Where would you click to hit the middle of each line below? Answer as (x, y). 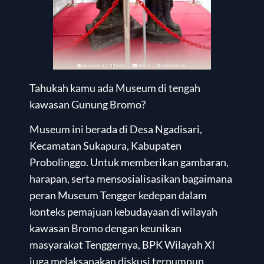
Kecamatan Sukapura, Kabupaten (105, 146)
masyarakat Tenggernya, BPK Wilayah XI (122, 245)
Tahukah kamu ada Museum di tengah (115, 88)
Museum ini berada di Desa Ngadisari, (116, 130)
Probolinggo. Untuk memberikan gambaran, (129, 163)
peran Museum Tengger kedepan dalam (118, 196)
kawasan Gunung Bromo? (88, 104)
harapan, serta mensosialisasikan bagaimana (131, 179)
